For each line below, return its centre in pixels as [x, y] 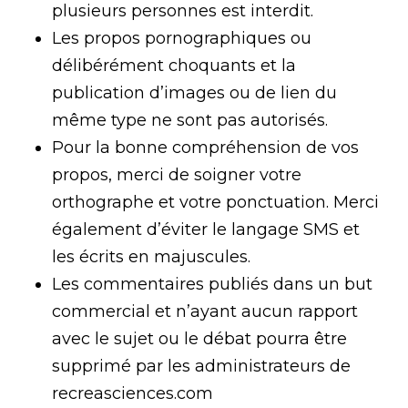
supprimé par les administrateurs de [201, 366]
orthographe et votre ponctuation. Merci [215, 202]
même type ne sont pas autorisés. [189, 120]
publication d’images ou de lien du [194, 93]
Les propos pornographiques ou [181, 38]
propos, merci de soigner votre [176, 175]
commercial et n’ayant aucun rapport [204, 311]
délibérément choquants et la [173, 66]
